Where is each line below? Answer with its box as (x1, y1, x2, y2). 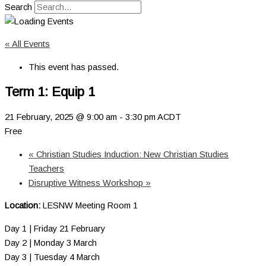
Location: (5, 201, 40, 211)
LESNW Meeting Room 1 (40, 201, 138, 211)
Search (5, 2, 32, 12)
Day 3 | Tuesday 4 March (5, 252, 100, 262)
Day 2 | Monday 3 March (5, 237, 97, 248)
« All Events (5, 39, 50, 49)
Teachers (28, 163, 64, 173)
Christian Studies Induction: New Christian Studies (34, 149, 229, 159)
